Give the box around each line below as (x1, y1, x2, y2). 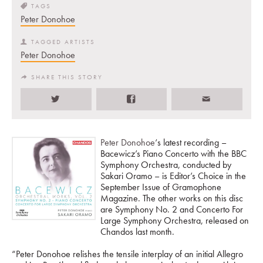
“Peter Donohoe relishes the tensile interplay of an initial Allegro (12, 247, 243, 260)
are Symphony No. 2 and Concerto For (100, 203, 243, 215)
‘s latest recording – (154, 136, 227, 149)
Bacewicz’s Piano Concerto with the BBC (100, 147, 247, 160)
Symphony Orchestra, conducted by (100, 158, 231, 171)
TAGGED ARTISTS (31, 37, 95, 46)
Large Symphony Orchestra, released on (100, 214, 249, 227)
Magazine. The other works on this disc (100, 191, 243, 204)
